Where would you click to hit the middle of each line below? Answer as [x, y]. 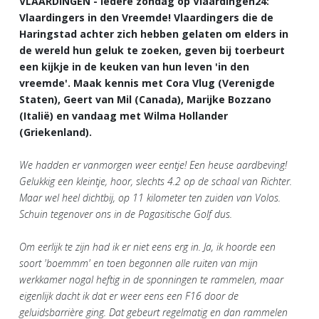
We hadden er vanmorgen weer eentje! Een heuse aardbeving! [153, 164]
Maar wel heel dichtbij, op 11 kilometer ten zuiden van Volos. [150, 197]
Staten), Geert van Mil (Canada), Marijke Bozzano [145, 99]
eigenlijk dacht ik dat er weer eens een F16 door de [129, 296]
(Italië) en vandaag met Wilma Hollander [124, 115]
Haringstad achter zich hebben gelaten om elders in [154, 33]
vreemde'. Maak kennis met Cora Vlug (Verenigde [147, 83]
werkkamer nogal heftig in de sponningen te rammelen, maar [151, 279]
